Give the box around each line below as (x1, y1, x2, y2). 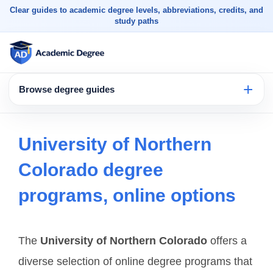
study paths (115, 16, 158, 26)
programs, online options (18, 185, 236, 205)
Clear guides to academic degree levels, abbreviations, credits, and (10, 5, 263, 15)
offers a (207, 235, 247, 247)
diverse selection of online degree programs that (18, 255, 252, 268)
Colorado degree (18, 160, 163, 180)
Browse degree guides (19, 84, 115, 94)
